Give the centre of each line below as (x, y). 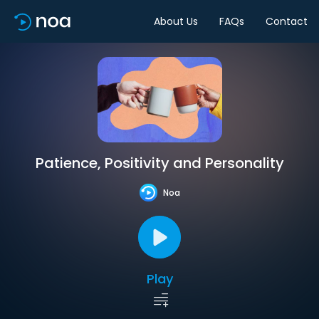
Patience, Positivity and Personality (159, 163)
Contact (287, 21)
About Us (176, 21)
